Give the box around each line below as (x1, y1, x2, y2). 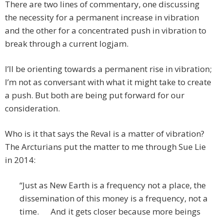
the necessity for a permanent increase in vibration (5, 12, 199, 23)
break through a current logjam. (5, 38, 128, 50)
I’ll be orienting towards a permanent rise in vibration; (5, 63, 212, 75)
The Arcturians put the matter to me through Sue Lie (5, 141, 206, 153)
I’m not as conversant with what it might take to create (5, 76, 211, 88)
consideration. (5, 103, 60, 114)
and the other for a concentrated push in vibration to (5, 25, 206, 36)
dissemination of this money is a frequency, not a (19, 193, 208, 204)
